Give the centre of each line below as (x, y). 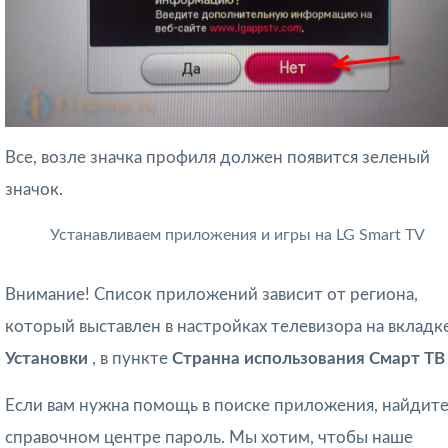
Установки (48, 358)
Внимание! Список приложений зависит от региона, (211, 294)
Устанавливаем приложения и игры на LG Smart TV (237, 234)
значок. (34, 189)
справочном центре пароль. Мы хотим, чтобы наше (209, 437)
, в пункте (132, 358)
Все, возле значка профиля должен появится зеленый (217, 157)
